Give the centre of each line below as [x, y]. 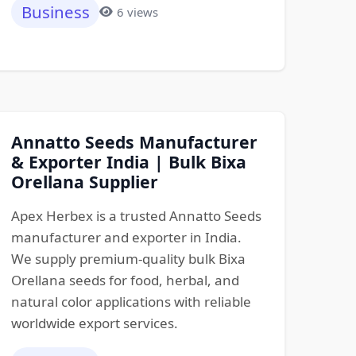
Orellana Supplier [84, 182]
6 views [137, 12]
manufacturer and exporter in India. [126, 238]
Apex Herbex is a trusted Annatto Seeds [136, 216]
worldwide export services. [94, 323]
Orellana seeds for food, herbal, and [125, 281]
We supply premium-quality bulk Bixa [128, 259]
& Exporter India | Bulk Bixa [128, 162]
